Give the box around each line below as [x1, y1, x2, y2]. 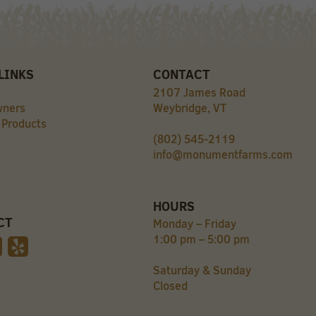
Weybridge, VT [152, 99, 226, 116]
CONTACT [152, 66, 210, 84]
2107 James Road [152, 84, 245, 100]
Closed [152, 278, 193, 294]
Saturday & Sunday [152, 262, 251, 279]
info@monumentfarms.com [152, 146, 293, 162]
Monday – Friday [152, 216, 236, 232]
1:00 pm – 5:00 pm [152, 231, 250, 248]
